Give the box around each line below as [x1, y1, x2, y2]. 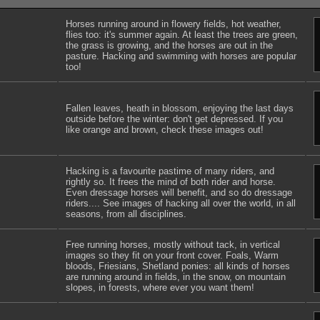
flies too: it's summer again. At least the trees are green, [66, 29, 298, 40]
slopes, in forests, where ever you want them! [66, 282, 254, 293]
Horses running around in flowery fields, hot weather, [66, 19, 281, 29]
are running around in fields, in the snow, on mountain [66, 271, 286, 282]
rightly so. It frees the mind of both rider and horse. [66, 176, 276, 187]
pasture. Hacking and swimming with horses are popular [66, 51, 296, 61]
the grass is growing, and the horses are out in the [66, 40, 273, 51]
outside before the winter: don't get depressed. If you [66, 114, 283, 124]
